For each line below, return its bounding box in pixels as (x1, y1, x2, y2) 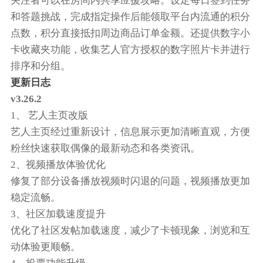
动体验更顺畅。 (10, 241, 80, 253)
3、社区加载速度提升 (10, 208, 106, 220)
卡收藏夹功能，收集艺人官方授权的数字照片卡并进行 (10, 44, 250, 56)
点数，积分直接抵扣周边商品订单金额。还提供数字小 (10, 28, 250, 39)
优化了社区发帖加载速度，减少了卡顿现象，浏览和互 (10, 225, 250, 237)
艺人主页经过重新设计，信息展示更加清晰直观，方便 (10, 126, 250, 138)
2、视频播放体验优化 (10, 159, 106, 171)
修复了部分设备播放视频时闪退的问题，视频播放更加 (10, 176, 250, 187)
